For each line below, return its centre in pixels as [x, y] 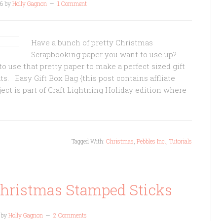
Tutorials [181, 141]
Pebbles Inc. [151, 141]
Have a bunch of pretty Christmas [92, 42]
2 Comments [70, 215]
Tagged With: [89, 141]
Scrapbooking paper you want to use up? [104, 54]
